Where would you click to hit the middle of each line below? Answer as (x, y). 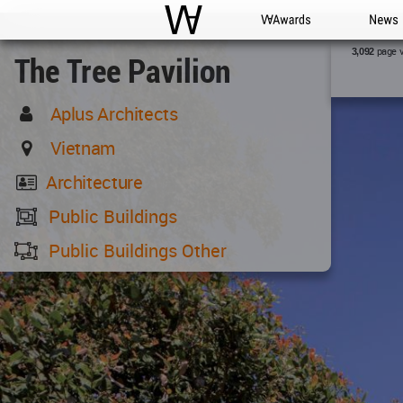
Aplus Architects (114, 114)
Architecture (94, 182)
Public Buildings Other (138, 251)
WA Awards (294, 39)
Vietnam (82, 148)
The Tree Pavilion (122, 70)
